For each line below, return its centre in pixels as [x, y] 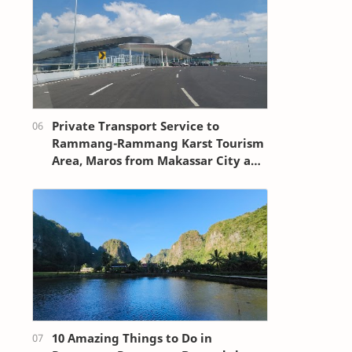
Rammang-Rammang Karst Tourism [158, 143]
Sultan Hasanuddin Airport [132, 178]
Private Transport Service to [136, 126]
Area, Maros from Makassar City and [159, 161]
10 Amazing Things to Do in [132, 338]
